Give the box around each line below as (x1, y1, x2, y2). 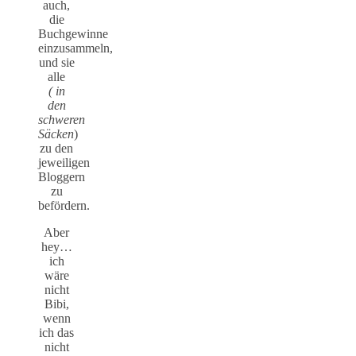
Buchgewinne (38, 26, 108, 41)
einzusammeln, (38, 41, 113, 55)
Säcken (38, 126, 74, 141)
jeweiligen (38, 155, 90, 169)
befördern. (38, 198, 90, 212)
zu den (40, 141, 73, 155)
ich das (39, 325, 74, 339)
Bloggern (38, 169, 85, 184)
